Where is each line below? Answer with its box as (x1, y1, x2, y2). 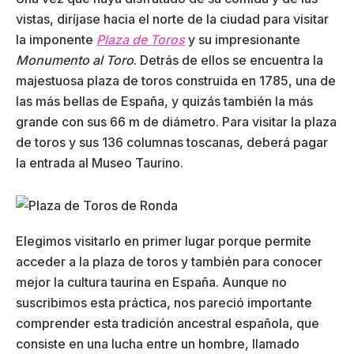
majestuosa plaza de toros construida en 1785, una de (16, 72, 336, 88)
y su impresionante (185, 31, 300, 47)
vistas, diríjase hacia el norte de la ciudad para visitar (16, 10, 329, 27)
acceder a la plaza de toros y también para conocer (16, 253, 322, 269)
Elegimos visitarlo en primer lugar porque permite (16, 232, 311, 249)
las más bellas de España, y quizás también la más (16, 92, 313, 109)
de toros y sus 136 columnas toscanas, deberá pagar (16, 134, 328, 150)
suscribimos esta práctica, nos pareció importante (16, 294, 312, 311)
